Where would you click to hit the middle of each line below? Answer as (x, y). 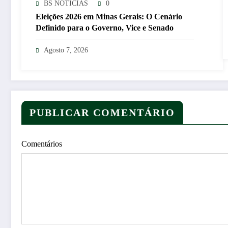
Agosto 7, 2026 (66, 50)
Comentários (42, 144)
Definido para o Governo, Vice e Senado (105, 27)
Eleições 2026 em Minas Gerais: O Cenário (109, 16)
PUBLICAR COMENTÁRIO (102, 112)
